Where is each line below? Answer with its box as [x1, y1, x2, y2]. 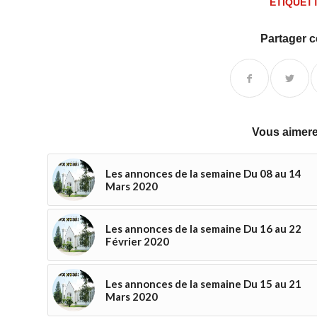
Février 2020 [105, 234, 169, 248]
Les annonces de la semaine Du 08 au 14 [105, 166, 301, 180]
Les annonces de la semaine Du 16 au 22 [105, 221, 301, 235]
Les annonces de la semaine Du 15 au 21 [105, 277, 301, 290]
